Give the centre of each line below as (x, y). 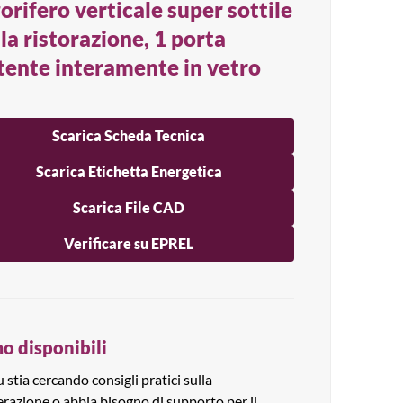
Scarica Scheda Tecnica (129, 135)
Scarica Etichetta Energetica (129, 171)
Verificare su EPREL (129, 243)
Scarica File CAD (129, 207)
